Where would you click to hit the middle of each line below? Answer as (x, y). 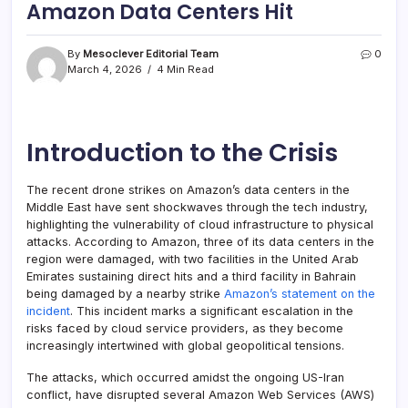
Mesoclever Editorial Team (151, 54)
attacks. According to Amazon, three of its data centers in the (200, 242)
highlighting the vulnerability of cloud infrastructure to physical (200, 225)
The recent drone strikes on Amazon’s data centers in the (188, 190)
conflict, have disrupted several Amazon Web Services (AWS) (200, 395)
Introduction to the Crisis (182, 153)
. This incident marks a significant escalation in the (212, 311)
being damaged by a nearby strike (125, 294)
